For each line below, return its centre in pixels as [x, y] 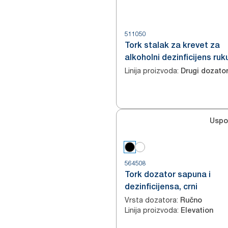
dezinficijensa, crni [161, 187]
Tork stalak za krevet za [172, 45]
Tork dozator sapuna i [168, 174]
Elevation [197, 210]
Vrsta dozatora [151, 200]
